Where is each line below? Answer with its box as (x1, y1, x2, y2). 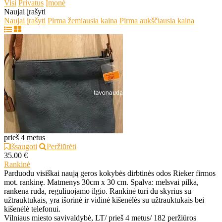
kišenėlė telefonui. (4, 205, 60, 214)
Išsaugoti (9, 142, 37, 151)
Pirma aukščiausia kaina (119, 16, 194, 25)
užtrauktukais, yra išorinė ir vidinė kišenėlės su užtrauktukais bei (4, 196, 204, 205)
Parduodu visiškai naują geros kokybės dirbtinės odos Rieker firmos (4, 169, 216, 178)
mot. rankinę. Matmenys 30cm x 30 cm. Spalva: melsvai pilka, (4, 178, 199, 187)
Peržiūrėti (47, 142, 76, 151)
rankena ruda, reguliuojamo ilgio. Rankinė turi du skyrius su (4, 187, 191, 196)
